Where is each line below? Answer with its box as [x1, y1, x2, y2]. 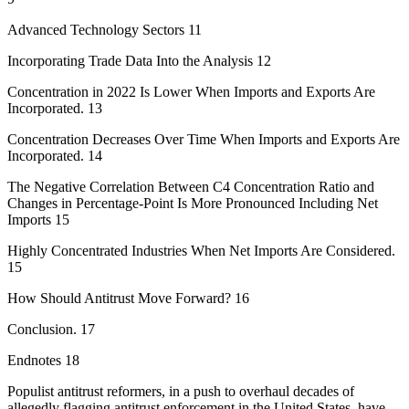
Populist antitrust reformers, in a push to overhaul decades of [7, 383, 354, 399]
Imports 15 [7, 211, 69, 227]
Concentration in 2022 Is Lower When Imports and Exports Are [7, 83, 375, 100]
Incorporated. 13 [7, 100, 102, 116]
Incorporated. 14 [7, 147, 102, 163]
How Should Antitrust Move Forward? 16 [7, 289, 249, 306]
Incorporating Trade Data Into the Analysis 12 [7, 52, 271, 68]
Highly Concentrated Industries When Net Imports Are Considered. [7, 242, 395, 258]
